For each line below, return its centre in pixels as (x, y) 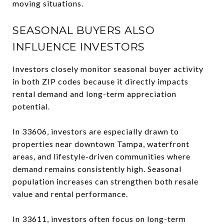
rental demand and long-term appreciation (94, 94)
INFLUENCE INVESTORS (79, 47)
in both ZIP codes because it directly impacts (100, 81)
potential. (31, 106)
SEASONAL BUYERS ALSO (83, 30)
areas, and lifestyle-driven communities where (101, 156)
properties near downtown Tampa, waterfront (101, 144)
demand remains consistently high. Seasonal (97, 169)
